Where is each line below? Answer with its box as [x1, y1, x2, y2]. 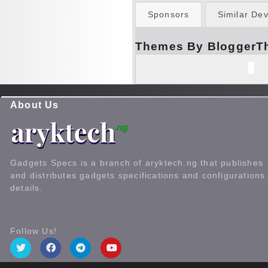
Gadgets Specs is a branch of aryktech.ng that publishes [10, 157, 264, 167]
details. [10, 182, 43, 193]
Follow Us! [10, 226, 57, 236]
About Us [10, 100, 59, 110]
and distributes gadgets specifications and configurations [10, 170, 266, 180]
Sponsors [147, 10, 190, 19]
